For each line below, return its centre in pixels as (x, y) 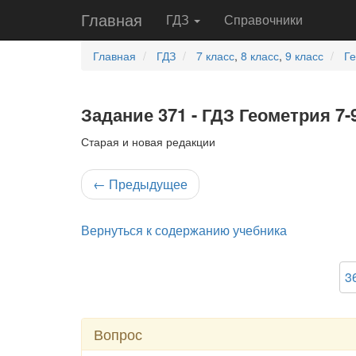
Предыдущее (147, 184)
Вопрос (118, 334)
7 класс (215, 56)
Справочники (263, 19)
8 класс (260, 56)
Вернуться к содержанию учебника (184, 230)
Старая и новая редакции (148, 141)
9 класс (304, 56)
